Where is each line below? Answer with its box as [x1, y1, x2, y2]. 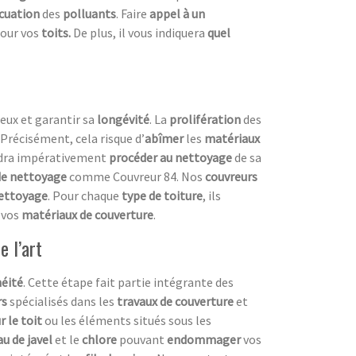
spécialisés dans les [10, 292, 117, 309]
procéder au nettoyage [109, 149, 232, 165]
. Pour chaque [48, 187, 122, 203]
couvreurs [205, 168, 257, 184]
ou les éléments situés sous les [44, 311, 211, 328]
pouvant [119, 331, 167, 347]
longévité [97, 110, 149, 127]
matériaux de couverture [21, 206, 153, 222]
